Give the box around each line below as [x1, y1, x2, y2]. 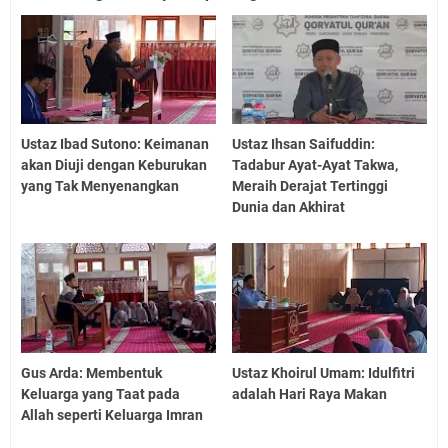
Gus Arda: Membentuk [21, 364, 162, 381]
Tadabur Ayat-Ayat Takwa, [232, 157, 399, 174]
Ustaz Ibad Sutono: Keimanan [21, 136, 209, 153]
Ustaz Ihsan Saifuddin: [232, 136, 376, 153]
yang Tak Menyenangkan [21, 178, 179, 195]
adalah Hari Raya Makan [232, 385, 388, 402]
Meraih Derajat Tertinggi [232, 178, 389, 195]
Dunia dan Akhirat [232, 199, 346, 216]
